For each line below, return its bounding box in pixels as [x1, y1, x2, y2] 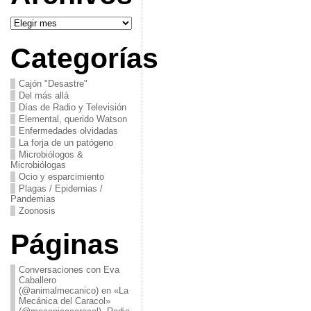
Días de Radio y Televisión [18, 102, 126, 112]
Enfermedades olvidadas [18, 126, 118, 136]
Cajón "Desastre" [18, 78, 87, 89]
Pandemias [10, 194, 56, 204]
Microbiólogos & [18, 149, 83, 160]
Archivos [9, 12, 45, 23]
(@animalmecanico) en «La [18, 285, 128, 296]
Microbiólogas [10, 160, 66, 170]
